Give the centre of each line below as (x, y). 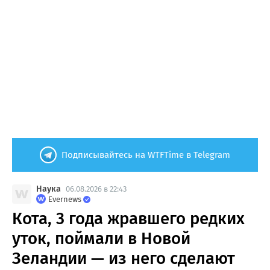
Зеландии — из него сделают (124, 259)
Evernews (65, 199)
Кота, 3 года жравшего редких (128, 219)
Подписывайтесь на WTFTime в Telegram (146, 155)
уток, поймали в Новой (101, 239)
